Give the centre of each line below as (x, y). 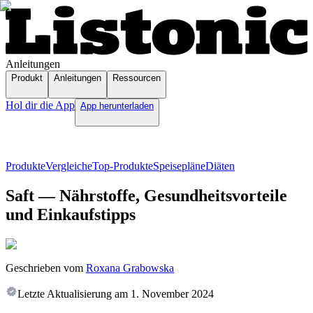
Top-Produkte (123, 166)
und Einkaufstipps (71, 215)
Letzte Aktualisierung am (73, 294)
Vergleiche (69, 166)
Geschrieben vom (44, 268)
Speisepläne (179, 166)
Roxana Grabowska (130, 268)
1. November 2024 (172, 294)
